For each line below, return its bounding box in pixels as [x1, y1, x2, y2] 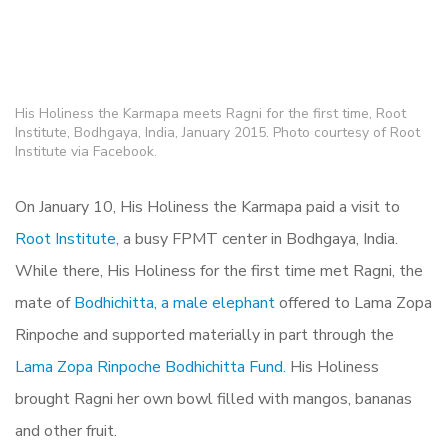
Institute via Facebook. [15, 142, 157, 162]
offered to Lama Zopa [279, 292, 432, 315]
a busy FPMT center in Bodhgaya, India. [119, 228, 398, 251]
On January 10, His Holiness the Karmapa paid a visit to [15, 196, 400, 219]
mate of [15, 292, 74, 315]
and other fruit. [15, 420, 117, 443]
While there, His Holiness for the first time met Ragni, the [15, 260, 423, 283]
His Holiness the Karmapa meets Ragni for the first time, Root [15, 104, 406, 124]
